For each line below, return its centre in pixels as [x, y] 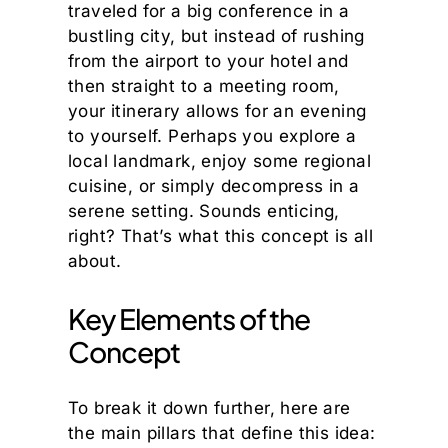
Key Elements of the [189, 318]
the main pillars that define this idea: [222, 433]
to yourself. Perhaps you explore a [212, 136]
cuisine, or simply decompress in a [214, 186]
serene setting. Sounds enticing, [204, 211]
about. [95, 261]
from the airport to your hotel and [208, 61]
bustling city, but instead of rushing [216, 36]
